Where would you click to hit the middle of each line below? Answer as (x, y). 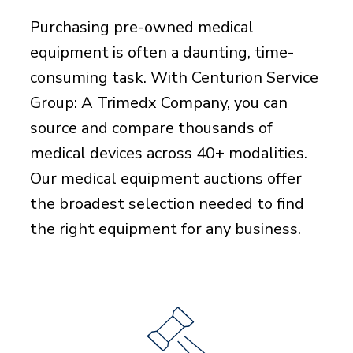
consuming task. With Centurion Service (174, 78)
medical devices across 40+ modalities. (168, 153)
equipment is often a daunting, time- (162, 52)
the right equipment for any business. (165, 229)
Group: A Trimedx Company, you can (158, 103)
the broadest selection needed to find (167, 204)
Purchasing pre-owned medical (141, 27)
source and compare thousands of (151, 128)
